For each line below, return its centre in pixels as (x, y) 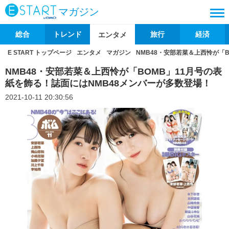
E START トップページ (40, 53)
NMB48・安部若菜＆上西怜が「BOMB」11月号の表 (113, 72)
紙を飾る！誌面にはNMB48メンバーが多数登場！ (108, 83)
